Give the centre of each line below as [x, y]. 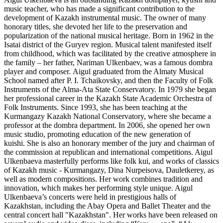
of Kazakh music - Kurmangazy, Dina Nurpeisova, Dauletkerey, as [109, 170]
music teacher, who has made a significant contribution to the [99, 8]
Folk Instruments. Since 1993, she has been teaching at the [96, 107]
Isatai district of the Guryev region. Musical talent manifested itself [108, 44]
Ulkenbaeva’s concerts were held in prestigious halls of [90, 197]
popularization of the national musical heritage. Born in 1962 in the [109, 35]
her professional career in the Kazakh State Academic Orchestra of [108, 98]
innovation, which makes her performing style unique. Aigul [98, 188]
